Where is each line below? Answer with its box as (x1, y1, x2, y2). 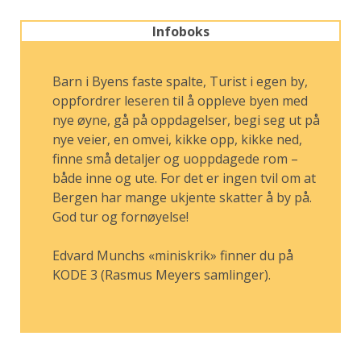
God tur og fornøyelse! (52, 208, 189, 226)
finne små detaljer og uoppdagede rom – (52, 150, 298, 168)
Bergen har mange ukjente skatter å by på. (52, 189, 312, 207)
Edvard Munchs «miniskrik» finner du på (52, 247, 293, 265)
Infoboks (151, 23, 210, 41)
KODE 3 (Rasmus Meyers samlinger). (52, 266, 274, 284)
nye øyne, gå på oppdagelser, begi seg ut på (52, 111, 320, 130)
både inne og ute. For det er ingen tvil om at (52, 169, 316, 188)
